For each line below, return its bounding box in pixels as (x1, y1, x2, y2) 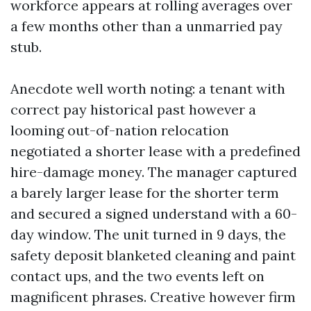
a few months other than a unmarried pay (10, 17, 283, 35)
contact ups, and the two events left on (10, 267, 264, 285)
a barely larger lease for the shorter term (10, 184, 279, 201)
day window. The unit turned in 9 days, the (10, 226, 286, 243)
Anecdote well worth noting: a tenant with (10, 80, 285, 97)
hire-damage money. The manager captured (10, 163, 297, 180)
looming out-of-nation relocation (10, 121, 229, 139)
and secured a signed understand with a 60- (10, 205, 297, 222)
